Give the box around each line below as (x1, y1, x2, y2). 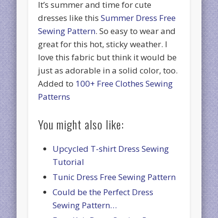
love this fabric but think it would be (38, 52, 177, 63)
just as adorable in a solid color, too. (38, 65, 178, 76)
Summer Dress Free (101, 12, 176, 24)
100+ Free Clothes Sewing (75, 78, 173, 90)
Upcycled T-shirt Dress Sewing (53, 143, 169, 155)
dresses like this (38, 12, 101, 24)
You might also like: (38, 115, 125, 133)
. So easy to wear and (95, 25, 176, 37)
